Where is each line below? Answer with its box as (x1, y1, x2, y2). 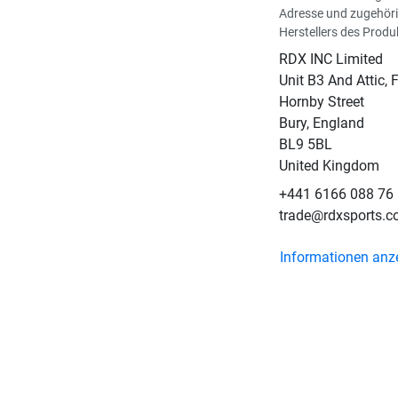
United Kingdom (278, 157, 379, 175)
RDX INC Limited (278, 51, 383, 68)
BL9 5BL (278, 136, 332, 154)
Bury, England (278, 115, 364, 132)
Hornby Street (278, 93, 364, 111)
